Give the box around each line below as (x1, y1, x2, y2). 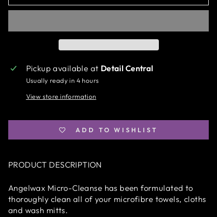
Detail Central (100, 63, 154, 74)
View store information (26, 93, 96, 101)
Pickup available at (26, 63, 101, 74)
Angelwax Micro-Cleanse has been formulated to (8, 183, 193, 193)
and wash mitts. (8, 205, 68, 216)
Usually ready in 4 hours (26, 77, 99, 85)
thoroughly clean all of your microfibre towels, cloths (8, 194, 206, 204)
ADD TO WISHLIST (76, 126, 158, 134)
